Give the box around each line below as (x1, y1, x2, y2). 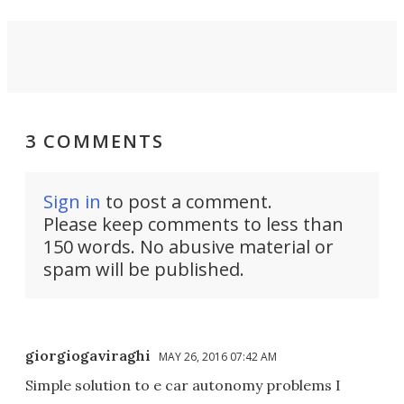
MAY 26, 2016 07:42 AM (159, 348, 277, 364)
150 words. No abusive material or (43, 234, 334, 259)
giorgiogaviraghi (25, 345, 151, 364)
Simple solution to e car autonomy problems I (25, 375, 341, 394)
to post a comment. (101, 188, 272, 214)
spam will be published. (43, 256, 244, 281)
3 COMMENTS (25, 128, 164, 153)
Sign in (43, 188, 101, 214)
